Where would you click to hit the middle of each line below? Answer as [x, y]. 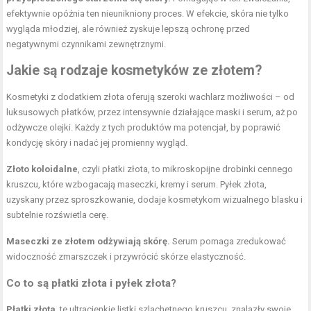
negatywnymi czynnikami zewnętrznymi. [86, 44]
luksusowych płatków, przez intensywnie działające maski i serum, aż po [152, 112]
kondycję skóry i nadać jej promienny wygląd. [97, 142]
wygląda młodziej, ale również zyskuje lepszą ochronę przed [128, 28]
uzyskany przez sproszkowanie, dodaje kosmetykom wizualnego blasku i [155, 199]
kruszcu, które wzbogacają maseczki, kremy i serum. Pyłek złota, [137, 184]
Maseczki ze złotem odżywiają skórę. [89, 241]
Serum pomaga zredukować [228, 241]
